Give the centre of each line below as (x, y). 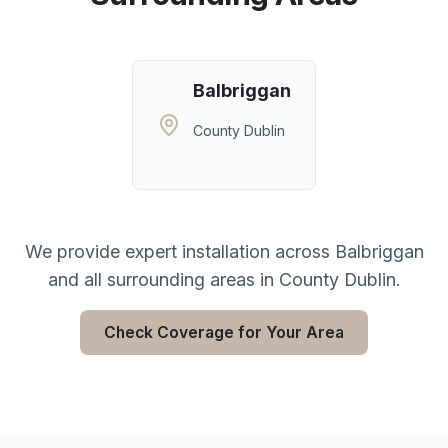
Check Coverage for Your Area (224, 332)
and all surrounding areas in (163, 279)
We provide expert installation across (179, 251)
